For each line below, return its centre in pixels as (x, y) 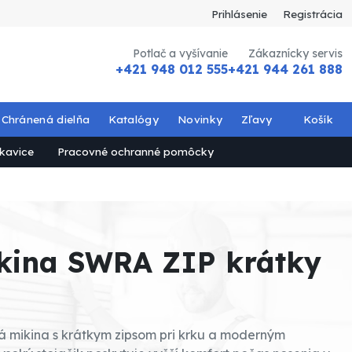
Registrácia (313, 13)
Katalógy (134, 119)
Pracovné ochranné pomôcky (135, 152)
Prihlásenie (239, 13)
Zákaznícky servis (295, 53)
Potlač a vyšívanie (180, 53)
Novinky (200, 119)
